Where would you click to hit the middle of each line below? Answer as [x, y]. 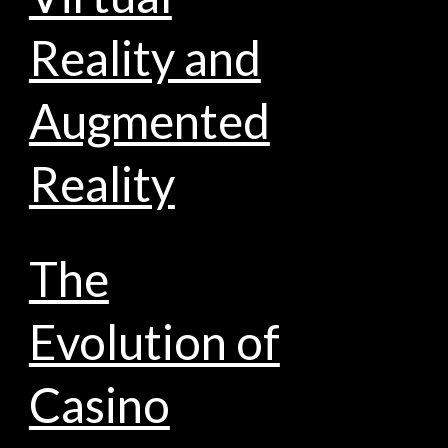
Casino [99, 405]
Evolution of [154, 342]
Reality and [144, 58]
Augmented [149, 121]
